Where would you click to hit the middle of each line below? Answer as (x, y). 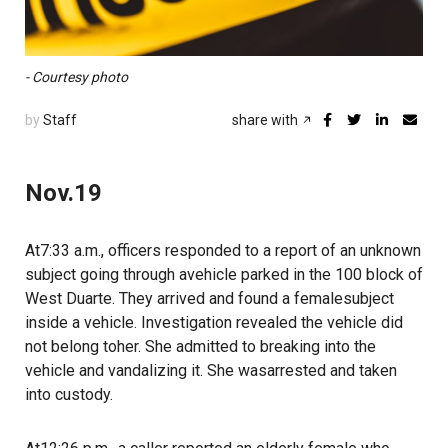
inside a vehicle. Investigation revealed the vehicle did (214, 322)
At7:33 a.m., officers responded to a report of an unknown (223, 250)
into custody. (69, 394)
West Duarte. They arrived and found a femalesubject (209, 298)
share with (266, 120)
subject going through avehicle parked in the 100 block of (224, 274)
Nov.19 (63, 193)
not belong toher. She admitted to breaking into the (200, 346)
